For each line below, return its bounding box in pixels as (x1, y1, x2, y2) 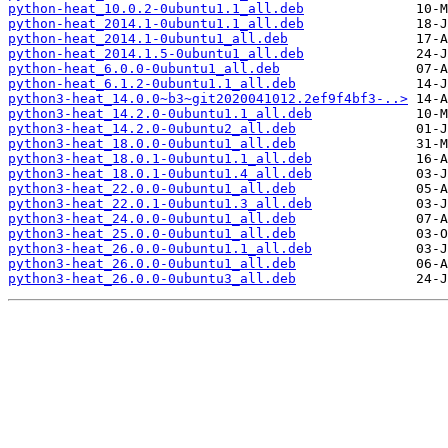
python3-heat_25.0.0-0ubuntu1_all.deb (8, 226, 296, 242)
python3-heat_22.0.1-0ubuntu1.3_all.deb (8, 196, 312, 212)
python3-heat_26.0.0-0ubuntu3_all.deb (8, 271, 296, 287)
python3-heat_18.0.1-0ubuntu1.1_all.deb (8, 151, 312, 167)
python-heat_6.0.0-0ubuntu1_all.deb (8, 61, 280, 77)
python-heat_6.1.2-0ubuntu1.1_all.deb (8, 76, 296, 92)
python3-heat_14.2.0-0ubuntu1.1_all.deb (8, 106, 312, 122)
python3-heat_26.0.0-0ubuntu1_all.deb (8, 256, 296, 272)
